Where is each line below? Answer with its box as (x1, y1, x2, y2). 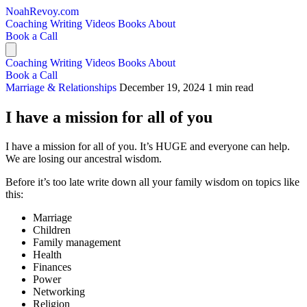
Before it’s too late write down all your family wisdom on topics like (5, 175, 299, 188)
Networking (33, 285, 85, 297)
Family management (33, 236, 121, 248)
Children (33, 223, 71, 236)
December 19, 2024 (119, 82, 205, 93)
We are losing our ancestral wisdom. (5, 152, 162, 164)
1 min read (208, 82, 254, 93)
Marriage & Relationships (5, 82, 119, 93)
